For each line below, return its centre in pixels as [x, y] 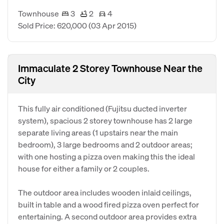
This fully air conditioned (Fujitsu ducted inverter [102, 108]
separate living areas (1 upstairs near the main [98, 132]
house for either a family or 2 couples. [84, 168]
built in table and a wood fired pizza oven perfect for [108, 204]
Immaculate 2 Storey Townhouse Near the [110, 68]
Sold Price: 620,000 [53, 25]
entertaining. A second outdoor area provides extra [107, 216]
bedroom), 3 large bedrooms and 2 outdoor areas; [105, 144]
